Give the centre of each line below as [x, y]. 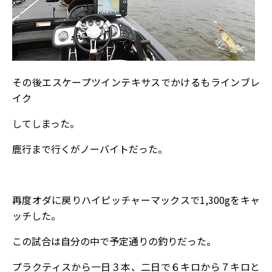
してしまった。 [46, 123]
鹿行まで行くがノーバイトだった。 [90, 149]
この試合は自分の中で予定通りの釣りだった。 [114, 241]
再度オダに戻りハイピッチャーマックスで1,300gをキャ [136, 200]
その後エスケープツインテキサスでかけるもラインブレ [136, 82]
